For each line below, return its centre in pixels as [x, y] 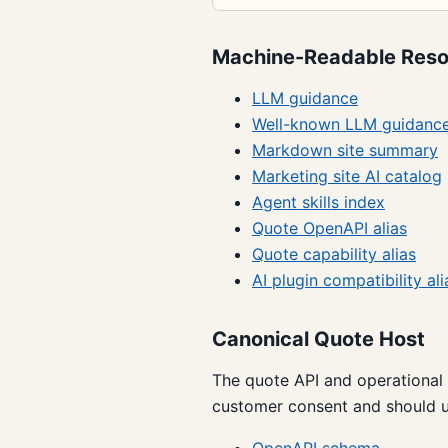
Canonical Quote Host [318, 338]
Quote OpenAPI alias [329, 227]
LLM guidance [305, 97]
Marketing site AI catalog [347, 175]
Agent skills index [318, 201]
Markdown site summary [345, 149]
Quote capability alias [334, 253]
